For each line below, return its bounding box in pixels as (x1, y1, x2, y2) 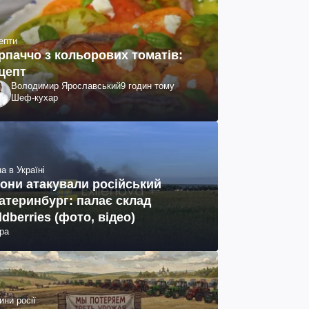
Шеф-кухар (11, 92, 58, 103)
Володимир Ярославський (11, 80, 121, 91)
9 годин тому (121, 80, 175, 91)
